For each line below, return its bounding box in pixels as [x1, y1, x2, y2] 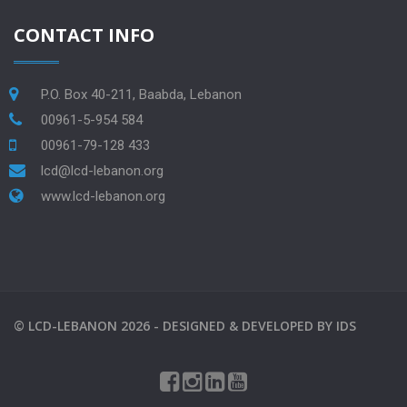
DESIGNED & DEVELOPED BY [163, 317, 336, 335]
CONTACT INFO [14, 23, 154, 48]
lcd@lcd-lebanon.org [41, 163, 164, 180]
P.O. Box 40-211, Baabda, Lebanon [41, 86, 242, 104]
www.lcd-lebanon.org [41, 188, 165, 205]
